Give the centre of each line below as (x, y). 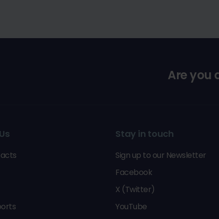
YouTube (131, 207)
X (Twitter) (135, 189)
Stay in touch (145, 134)
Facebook (134, 172)
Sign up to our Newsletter (161, 155)
